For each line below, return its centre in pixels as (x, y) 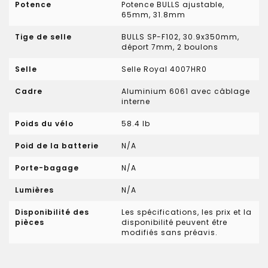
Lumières (34, 190)
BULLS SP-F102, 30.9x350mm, (181, 37)
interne (136, 101)
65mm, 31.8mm (154, 15)
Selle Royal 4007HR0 (165, 69)
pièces (30, 222)
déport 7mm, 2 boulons (170, 47)
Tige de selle (43, 37)
